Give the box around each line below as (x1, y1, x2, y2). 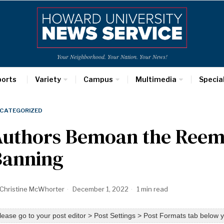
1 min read (135, 185, 168, 193)
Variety (34, 75, 61, 83)
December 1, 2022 (71, 185, 128, 193)
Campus (83, 75, 113, 83)
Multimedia (135, 75, 176, 83)
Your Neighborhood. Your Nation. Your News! (56, 52, 167, 60)
